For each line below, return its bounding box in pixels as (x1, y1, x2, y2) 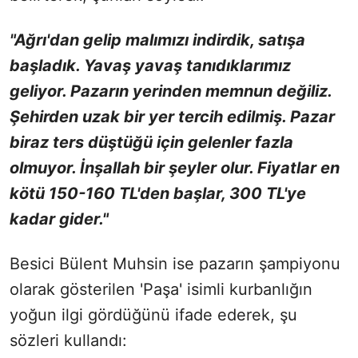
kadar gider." (10, 209, 109, 229)
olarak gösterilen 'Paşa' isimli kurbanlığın (10, 280, 312, 300)
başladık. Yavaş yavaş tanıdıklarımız (10, 56, 291, 76)
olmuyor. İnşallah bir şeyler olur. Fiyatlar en (10, 158, 340, 178)
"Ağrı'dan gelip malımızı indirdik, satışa (10, 30, 305, 50)
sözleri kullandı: (10, 331, 127, 351)
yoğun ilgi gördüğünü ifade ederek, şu (10, 305, 297, 325)
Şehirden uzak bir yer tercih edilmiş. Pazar (10, 107, 335, 127)
